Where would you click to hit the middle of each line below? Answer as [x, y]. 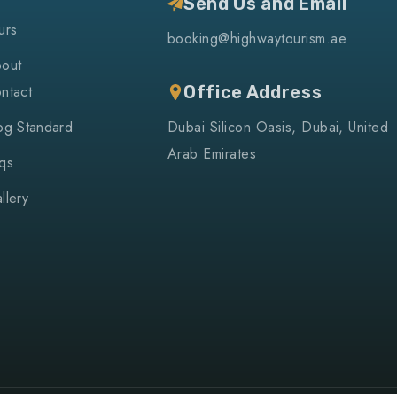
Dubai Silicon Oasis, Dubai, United [278, 127]
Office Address [253, 92]
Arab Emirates [212, 154]
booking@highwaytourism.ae [257, 39]
